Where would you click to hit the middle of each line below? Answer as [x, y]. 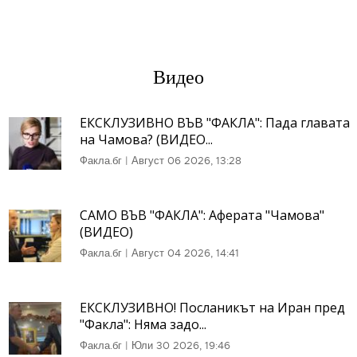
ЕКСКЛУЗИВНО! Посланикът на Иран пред [212, 307]
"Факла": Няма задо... [143, 324]
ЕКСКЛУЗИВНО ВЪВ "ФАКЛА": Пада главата [215, 122]
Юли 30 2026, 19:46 [181, 345]
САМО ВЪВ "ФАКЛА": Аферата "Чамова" [202, 215]
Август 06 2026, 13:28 [186, 160]
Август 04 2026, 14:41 [185, 253]
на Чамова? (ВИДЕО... [146, 139]
